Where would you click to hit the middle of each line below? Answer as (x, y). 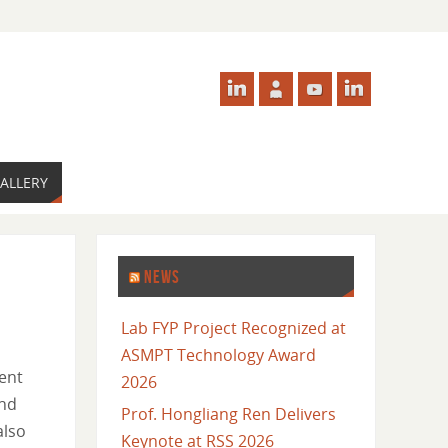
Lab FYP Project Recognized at (233, 328)
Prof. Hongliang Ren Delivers (228, 414)
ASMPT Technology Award (218, 355)
